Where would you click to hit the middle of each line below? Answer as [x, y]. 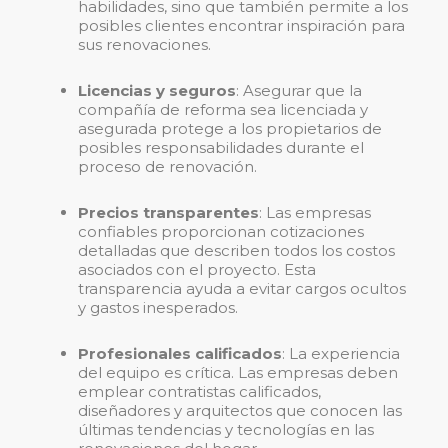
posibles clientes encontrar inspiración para [241, 26]
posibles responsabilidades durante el [221, 148]
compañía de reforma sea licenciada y [223, 110]
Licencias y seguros [157, 91]
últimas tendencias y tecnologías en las [226, 430]
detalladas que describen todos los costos [236, 251]
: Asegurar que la [299, 91]
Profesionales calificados [180, 354]
